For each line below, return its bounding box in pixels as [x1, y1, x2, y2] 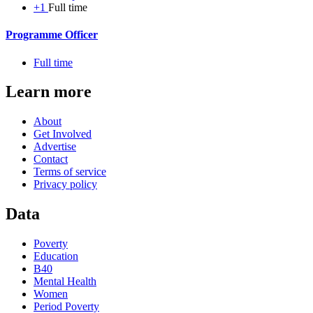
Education [34, 250, 78, 263]
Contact [34, 153, 68, 166]
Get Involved [34, 128, 92, 140]
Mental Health [34, 275, 96, 288]
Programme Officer [6, 29, 98, 41]
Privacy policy [34, 178, 97, 191]
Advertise [34, 140, 76, 153]
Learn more [6, 82, 92, 101]
